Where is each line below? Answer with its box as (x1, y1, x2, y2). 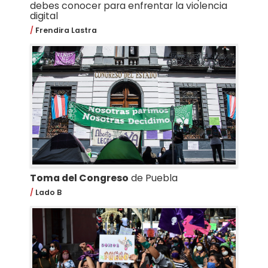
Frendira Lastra (33, 25, 97, 36)
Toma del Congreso (29, 170, 129, 185)
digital (29, 9, 58, 23)
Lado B (33, 187, 62, 198)
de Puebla (128, 170, 178, 185)
